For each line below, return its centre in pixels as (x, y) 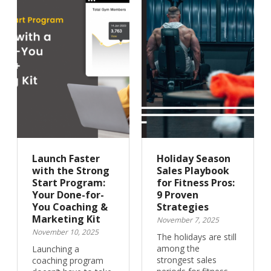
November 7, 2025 (188, 220)
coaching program (67, 260)
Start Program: (68, 183)
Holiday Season (194, 158)
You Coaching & (70, 207)
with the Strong (70, 171)
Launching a (55, 249)
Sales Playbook (193, 171)
